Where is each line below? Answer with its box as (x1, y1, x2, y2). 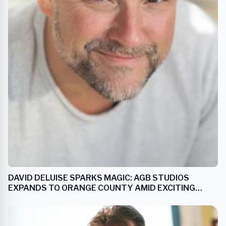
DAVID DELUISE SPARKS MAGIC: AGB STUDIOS (8, 173, 189, 183)
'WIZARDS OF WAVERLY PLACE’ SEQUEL (8, 193, 166, 203)
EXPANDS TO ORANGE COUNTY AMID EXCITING (8, 183, 195, 193)
